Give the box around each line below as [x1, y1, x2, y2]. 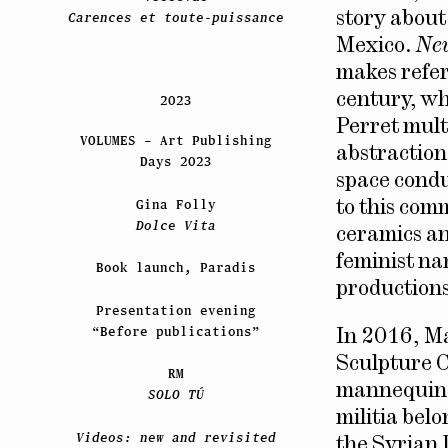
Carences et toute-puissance [67, 10, 284, 26]
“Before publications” [91, 323, 260, 339]
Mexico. [336, 36, 416, 56]
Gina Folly [135, 196, 216, 212]
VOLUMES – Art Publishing [79, 133, 272, 149]
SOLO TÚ [147, 387, 204, 403]
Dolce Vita [135, 217, 216, 233]
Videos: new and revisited [75, 429, 276, 445]
